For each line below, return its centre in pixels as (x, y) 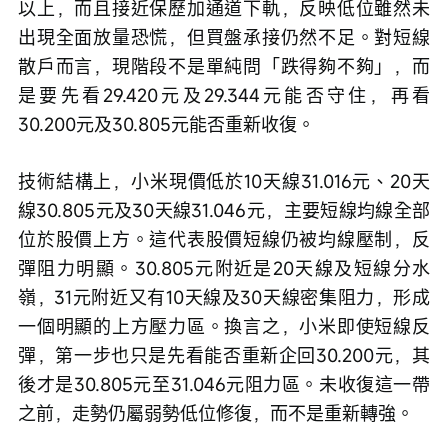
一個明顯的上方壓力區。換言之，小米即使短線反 (224, 326)
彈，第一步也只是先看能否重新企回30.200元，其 (224, 355)
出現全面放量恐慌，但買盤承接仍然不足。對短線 (224, 37)
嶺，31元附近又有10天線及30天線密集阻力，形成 (224, 297)
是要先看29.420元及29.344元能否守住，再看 (224, 95)
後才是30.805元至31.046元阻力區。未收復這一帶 (224, 384)
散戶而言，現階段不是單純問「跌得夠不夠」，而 (224, 66)
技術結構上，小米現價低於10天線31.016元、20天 (224, 181)
